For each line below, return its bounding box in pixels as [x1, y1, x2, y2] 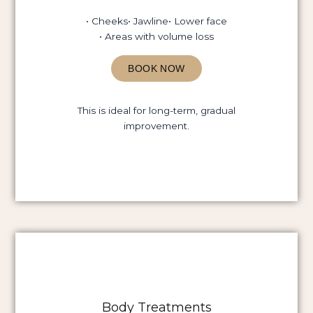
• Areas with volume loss [99, 30, 214, 42]
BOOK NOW [128, 63, 185, 75]
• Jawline [128, 15, 168, 27]
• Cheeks [86, 15, 128, 27]
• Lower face [168, 15, 227, 27]
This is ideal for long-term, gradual [78, 105, 235, 117]
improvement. [124, 120, 189, 132]
